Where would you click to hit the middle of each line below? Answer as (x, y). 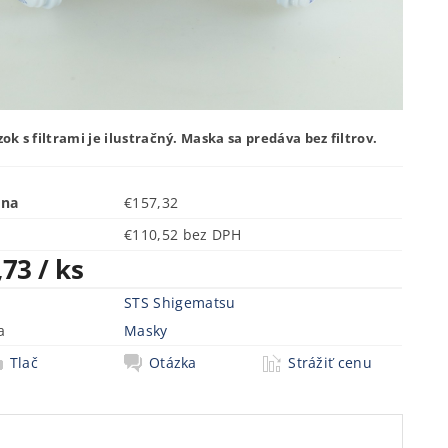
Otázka (172, 362)
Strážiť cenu (330, 362)
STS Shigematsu (180, 302)
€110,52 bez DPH (211, 234)
